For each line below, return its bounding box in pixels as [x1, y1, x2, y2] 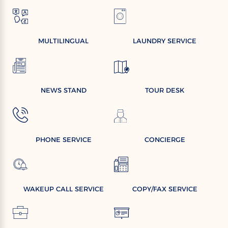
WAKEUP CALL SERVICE [23, 185, 104, 193]
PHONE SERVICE [35, 135, 92, 144]
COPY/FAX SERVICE [132, 185, 197, 193]
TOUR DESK [145, 86, 184, 95]
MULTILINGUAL [38, 37, 89, 45]
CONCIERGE [144, 135, 185, 144]
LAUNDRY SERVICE [133, 37, 196, 45]
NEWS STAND [40, 86, 87, 95]
